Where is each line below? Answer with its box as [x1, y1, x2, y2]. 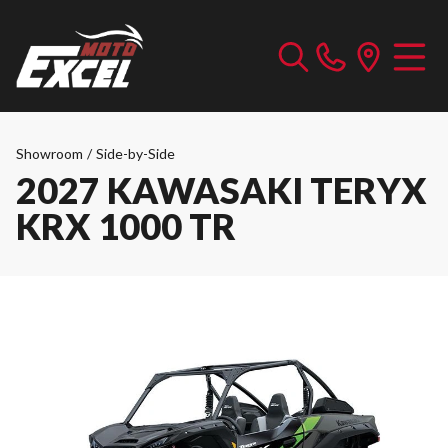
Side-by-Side [96, 145, 175, 162]
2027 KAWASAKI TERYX [16, 168, 427, 212]
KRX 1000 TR [16, 204, 236, 248]
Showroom [16, 145, 83, 162]
